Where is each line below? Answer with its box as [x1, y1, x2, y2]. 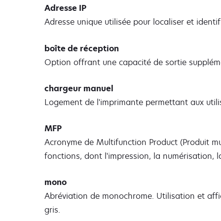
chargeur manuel [44, 82, 113, 94]
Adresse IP [44, 2, 86, 14]
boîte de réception [44, 42, 119, 54]
